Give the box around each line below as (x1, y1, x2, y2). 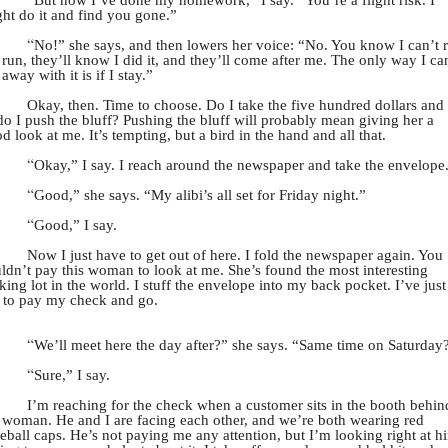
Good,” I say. (34, 216, 117, 234)
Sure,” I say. (34, 366, 110, 384)
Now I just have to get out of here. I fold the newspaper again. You (27, 246, 443, 264)
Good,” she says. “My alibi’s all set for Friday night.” (34, 186, 366, 204)
